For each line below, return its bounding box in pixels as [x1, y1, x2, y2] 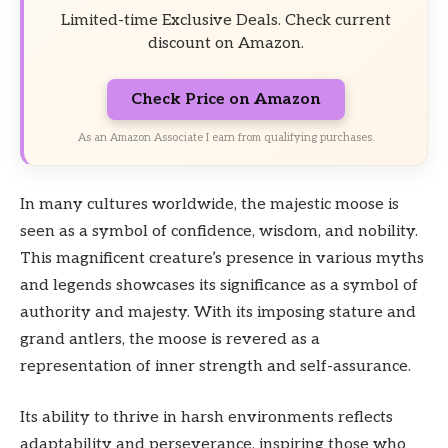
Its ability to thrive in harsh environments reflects [20, 408, 393, 428]
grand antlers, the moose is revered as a [20, 329, 320, 349]
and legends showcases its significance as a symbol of [20, 275, 418, 295]
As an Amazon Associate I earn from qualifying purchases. [77, 131, 374, 145]
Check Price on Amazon [130, 90, 321, 110]
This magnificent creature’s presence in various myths [20, 248, 424, 268]
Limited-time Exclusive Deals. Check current [60, 10, 391, 30]
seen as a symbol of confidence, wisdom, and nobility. [20, 221, 418, 241]
